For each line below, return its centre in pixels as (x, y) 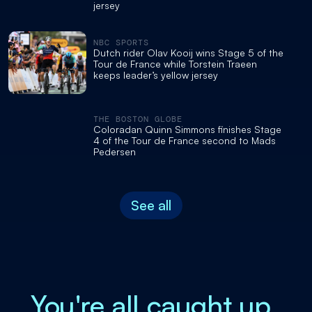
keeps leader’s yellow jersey (156, 75)
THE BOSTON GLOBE (138, 119)
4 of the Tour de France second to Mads (185, 140)
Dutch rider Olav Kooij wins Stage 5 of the (188, 52)
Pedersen (115, 151)
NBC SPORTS (121, 42)
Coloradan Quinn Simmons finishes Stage (187, 129)
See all (151, 205)
